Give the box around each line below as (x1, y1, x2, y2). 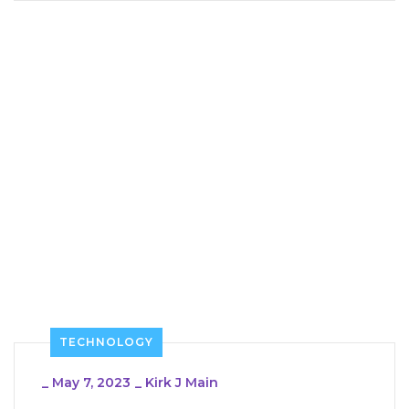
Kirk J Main (145, 373, 218, 391)
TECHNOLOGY (59, 334, 153, 349)
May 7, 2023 (52, 373, 131, 391)
